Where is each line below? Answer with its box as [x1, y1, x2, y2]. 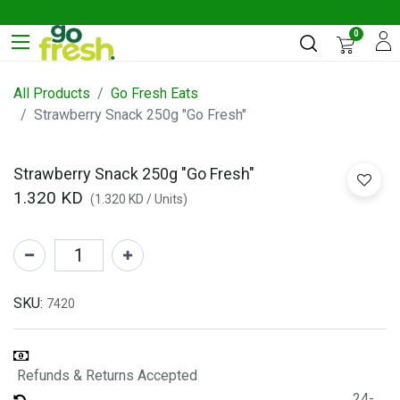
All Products [13, 85, 90, 102]
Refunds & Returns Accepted [13, 367, 201, 384]
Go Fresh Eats [111, 85, 198, 102]
